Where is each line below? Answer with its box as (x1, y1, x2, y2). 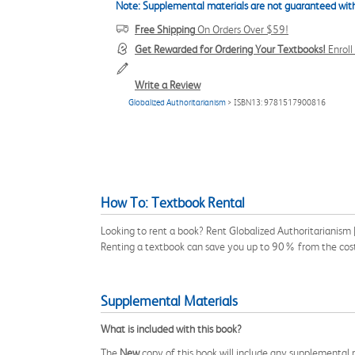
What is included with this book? (101, 323, 242, 335)
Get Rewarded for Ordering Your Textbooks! (135, 43, 326, 55)
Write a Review (135, 78, 200, 91)
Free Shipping (135, 23, 195, 36)
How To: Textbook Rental (101, 195, 245, 211)
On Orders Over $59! (195, 23, 288, 36)
